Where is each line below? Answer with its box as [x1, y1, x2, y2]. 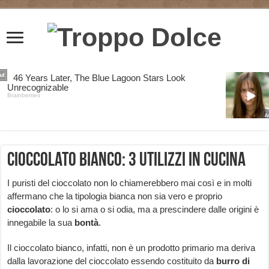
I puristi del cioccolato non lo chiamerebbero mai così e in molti [7, 178, 252, 189]
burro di [216, 256, 250, 267]
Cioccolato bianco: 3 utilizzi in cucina [7, 151, 246, 171]
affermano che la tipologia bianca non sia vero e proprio [7, 191, 223, 202]
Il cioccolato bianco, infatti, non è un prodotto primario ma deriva [7, 243, 256, 253]
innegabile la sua [7, 217, 75, 228]
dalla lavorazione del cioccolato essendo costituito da [7, 256, 217, 267]
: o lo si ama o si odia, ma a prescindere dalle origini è [50, 204, 259, 215]
